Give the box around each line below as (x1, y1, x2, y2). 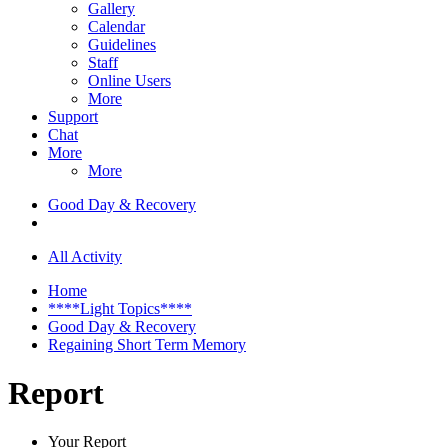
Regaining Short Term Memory (48, 335, 246, 353)
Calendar (88, 17, 145, 35)
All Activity (48, 247, 122, 265)
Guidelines (88, 35, 156, 53)
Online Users (88, 71, 171, 89)
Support (48, 107, 98, 125)
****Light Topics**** (48, 299, 192, 317)
